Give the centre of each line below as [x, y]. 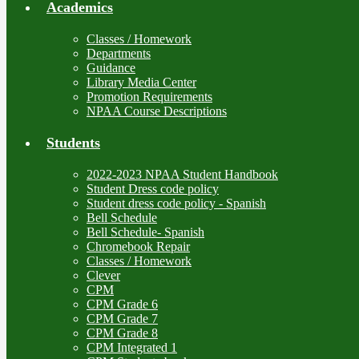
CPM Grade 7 [122, 318]
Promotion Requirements [149, 96]
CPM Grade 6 [122, 304]
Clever [103, 275]
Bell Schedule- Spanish [145, 232]
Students [73, 142]
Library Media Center [141, 82]
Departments [119, 53]
